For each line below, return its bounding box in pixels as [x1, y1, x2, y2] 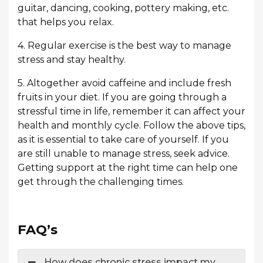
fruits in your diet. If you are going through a [18, 92, 227, 103]
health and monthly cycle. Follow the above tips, [18, 120, 245, 131]
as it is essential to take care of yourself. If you [18, 134, 229, 146]
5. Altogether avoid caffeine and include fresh [18, 77, 231, 89]
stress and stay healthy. [18, 54, 126, 66]
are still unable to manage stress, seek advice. [18, 148, 230, 160]
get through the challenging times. [18, 176, 184, 188]
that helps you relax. [18, 16, 114, 28]
